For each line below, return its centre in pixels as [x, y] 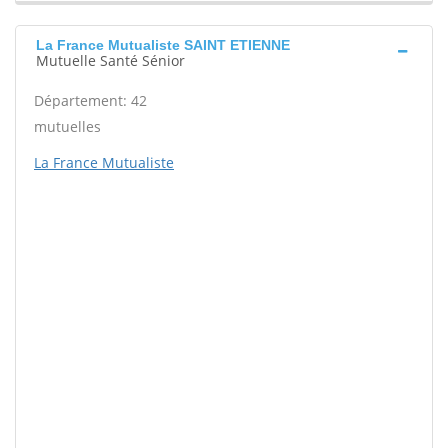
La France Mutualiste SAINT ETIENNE [163, 45]
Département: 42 [90, 101]
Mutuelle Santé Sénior [110, 61]
